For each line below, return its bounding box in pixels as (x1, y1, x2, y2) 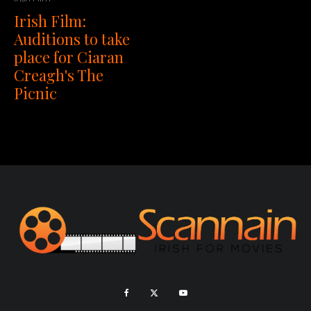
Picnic (14, 83, 57, 104)
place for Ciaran (14, 47, 124, 68)
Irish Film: (14, 10, 86, 32)
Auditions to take (14, 28, 130, 50)
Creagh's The (14, 65, 103, 86)
